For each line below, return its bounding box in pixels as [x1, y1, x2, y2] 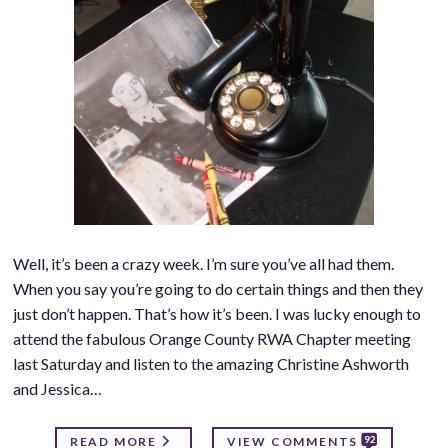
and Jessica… [12, 379, 102, 399]
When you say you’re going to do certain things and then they [12, 279, 423, 299]
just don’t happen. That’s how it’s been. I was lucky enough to [12, 304, 421, 324]
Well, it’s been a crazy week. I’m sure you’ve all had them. [12, 254, 394, 274]
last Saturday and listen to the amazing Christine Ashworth [12, 354, 409, 374]
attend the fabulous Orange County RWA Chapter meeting [12, 329, 411, 349]
